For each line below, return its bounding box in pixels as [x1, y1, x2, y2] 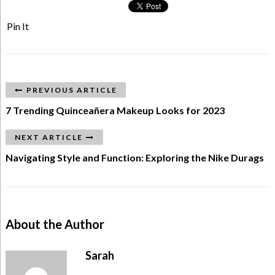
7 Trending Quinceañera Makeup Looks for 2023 [5, 104, 225, 116]
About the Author [5, 216, 104, 231]
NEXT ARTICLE [14, 132, 83, 142]
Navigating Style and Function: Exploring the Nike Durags [5, 151, 264, 163]
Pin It [6, 20, 29, 32]
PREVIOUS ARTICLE [26, 85, 117, 95]
